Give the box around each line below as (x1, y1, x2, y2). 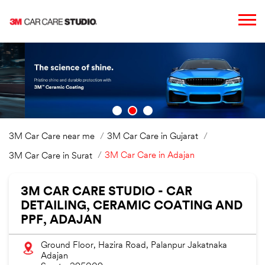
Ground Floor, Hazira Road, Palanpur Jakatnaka (41, 241, 227, 251)
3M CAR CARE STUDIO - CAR (21, 186, 192, 199)
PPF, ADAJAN (21, 214, 102, 227)
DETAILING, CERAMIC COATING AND (21, 200, 243, 213)
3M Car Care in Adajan (105, 151, 195, 161)
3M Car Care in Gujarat (107, 132, 198, 142)
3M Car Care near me (9, 132, 95, 142)
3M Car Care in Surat (9, 152, 92, 161)
